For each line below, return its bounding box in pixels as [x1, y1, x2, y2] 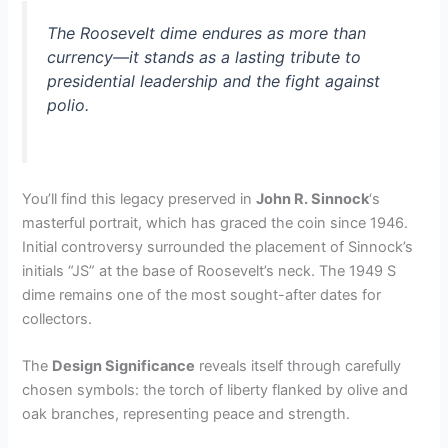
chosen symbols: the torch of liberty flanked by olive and [22, 381, 409, 400]
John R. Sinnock [256, 190, 370, 209]
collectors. [22, 310, 93, 329]
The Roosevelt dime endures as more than [47, 23, 367, 44]
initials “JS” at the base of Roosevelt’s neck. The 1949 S [22, 262, 397, 281]
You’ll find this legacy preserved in [22, 190, 257, 209]
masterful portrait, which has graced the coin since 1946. [22, 214, 409, 233]
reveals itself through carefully [195, 357, 402, 376]
